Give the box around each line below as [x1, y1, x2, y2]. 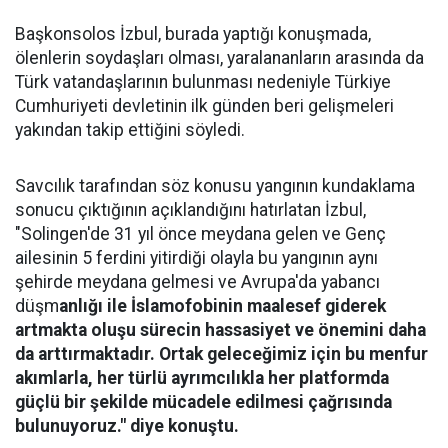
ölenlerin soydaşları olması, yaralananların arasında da [15, 48, 424, 68]
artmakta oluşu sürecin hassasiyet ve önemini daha [15, 320, 426, 340]
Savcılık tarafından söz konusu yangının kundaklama [15, 176, 415, 196]
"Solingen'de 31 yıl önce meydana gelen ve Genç [15, 224, 386, 244]
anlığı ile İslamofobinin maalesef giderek [59, 296, 386, 316]
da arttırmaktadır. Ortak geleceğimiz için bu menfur [15, 344, 428, 364]
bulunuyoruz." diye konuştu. [15, 416, 239, 436]
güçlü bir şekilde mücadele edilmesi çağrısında [15, 392, 392, 412]
